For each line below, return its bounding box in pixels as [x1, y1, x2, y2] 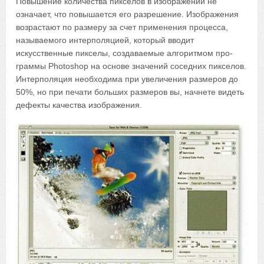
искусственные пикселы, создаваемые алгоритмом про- [16, 48, 233, 58]
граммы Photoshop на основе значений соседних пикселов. [16, 61, 247, 71]
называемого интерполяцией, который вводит [16, 35, 194, 45]
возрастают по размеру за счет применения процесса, [16, 22, 229, 32]
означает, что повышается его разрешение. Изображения [16, 9, 239, 19]
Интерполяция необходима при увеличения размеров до [16, 74, 239, 84]
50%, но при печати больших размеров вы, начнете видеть [16, 87, 245, 97]
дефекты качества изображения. [16, 100, 143, 110]
